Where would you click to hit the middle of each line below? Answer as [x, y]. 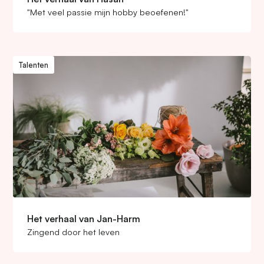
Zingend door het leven [74, 232]
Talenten [33, 65]
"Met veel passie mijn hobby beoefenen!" [108, 12]
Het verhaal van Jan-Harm [84, 219]
